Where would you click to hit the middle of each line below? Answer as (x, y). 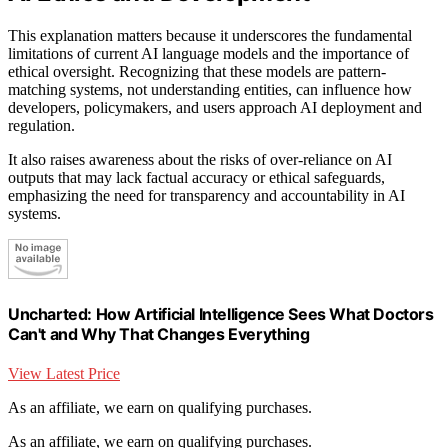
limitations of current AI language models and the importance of (208, 53)
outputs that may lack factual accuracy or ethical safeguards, (196, 177)
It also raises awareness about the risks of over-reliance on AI (200, 159)
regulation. (41, 125)
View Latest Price (64, 374)
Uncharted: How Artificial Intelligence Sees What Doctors (221, 313)
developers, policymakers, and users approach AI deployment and (215, 107)
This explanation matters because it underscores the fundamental (210, 35)
